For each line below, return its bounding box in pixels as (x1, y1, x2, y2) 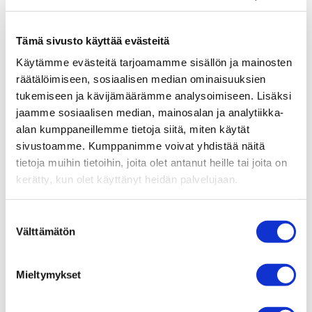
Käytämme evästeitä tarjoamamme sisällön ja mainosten (16, 56, 292, 68)
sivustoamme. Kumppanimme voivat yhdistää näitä (16, 139, 265, 152)
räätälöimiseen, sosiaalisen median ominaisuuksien (16, 72, 266, 85)
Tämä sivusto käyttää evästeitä (16, 34, 170, 47)
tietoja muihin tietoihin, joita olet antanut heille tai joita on (16, 156, 287, 169)
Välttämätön (16, 225, 76, 237)
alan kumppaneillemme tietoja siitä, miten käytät (16, 123, 249, 135)
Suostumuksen (5, 211, 75, 224)
